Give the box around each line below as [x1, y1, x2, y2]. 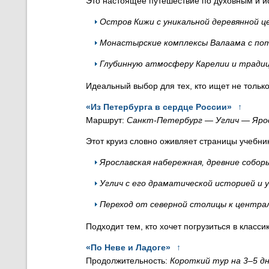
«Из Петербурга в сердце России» [86, 102, 232, 112]
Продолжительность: [86, 256, 170, 265]
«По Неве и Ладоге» [86, 243, 171, 252]
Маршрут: [86, 115, 127, 125]
